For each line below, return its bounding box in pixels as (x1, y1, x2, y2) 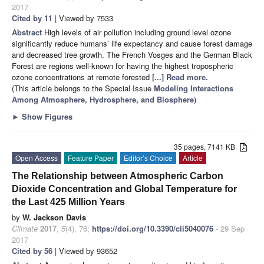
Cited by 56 (12, 245, 52, 256)
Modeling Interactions (154, 82, 233, 94)
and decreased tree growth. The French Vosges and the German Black (12, 48, 252, 60)
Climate (12, 222, 38, 234)
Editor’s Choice (124, 152, 173, 163)
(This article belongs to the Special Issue (12, 82, 154, 94)
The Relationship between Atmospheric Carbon (12, 170, 223, 181)
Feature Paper (68, 152, 114, 163)
